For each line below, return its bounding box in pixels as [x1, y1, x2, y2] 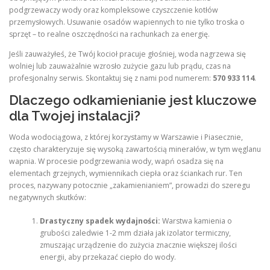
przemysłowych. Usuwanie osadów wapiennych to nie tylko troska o [9, 17, 245, 27]
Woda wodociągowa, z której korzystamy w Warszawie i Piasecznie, [9, 132, 243, 143]
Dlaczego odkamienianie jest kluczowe [9, 92, 257, 108]
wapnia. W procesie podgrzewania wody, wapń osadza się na [9, 156, 224, 167]
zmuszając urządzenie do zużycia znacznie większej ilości [39, 239, 237, 250]
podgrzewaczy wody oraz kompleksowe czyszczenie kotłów [9, 5, 218, 15]
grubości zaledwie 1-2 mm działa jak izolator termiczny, [39, 227, 231, 238]
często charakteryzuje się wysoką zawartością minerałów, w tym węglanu [9, 144, 261, 155]
